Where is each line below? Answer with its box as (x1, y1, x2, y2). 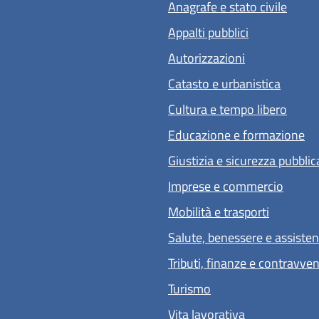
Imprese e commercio (168, 176, 283, 196)
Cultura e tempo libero (168, 99, 287, 119)
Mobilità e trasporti (168, 202, 269, 221)
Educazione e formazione (168, 125, 305, 145)
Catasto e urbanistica (168, 73, 281, 93)
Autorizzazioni (168, 48, 245, 68)
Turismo (168, 278, 211, 298)
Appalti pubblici (168, 22, 249, 42)
